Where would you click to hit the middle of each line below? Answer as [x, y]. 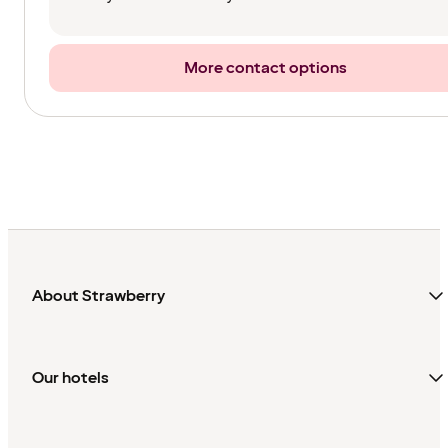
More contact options [265, 68]
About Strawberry [98, 295]
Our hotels [70, 378]
